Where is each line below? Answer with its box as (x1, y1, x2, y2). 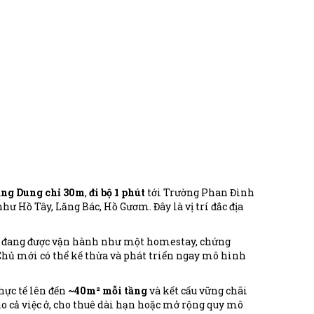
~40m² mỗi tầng (67, 283, 147, 297)
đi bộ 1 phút (88, 185, 145, 199)
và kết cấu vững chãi (146, 283, 247, 297)
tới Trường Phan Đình (144, 185, 254, 199)
